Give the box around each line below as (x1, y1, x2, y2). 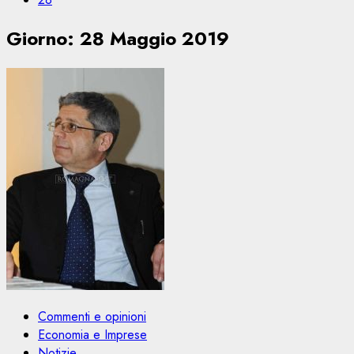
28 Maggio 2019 (80, 24, 229, 52)
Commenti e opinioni (38, 307, 146, 326)
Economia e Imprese (38, 325, 147, 344)
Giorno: (6, 24, 80, 52)
